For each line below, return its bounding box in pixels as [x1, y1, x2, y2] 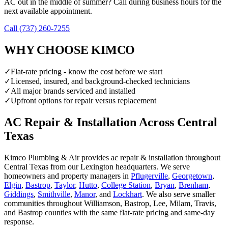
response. [4, 217, 34, 226]
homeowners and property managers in [4, 172, 131, 181]
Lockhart [113, 190, 142, 199]
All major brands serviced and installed [11, 87, 135, 96]
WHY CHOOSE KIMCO [4, 43, 135, 57]
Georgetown [172, 172, 212, 181]
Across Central [136, 116, 217, 129]
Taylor [54, 181, 75, 190]
